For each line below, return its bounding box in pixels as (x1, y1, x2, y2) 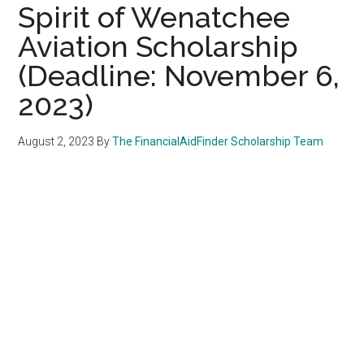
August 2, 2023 (18, 134, 95, 148)
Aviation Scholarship (18, 28, 299, 63)
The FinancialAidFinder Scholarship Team (112, 134, 324, 148)
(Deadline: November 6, (18, 58, 340, 93)
